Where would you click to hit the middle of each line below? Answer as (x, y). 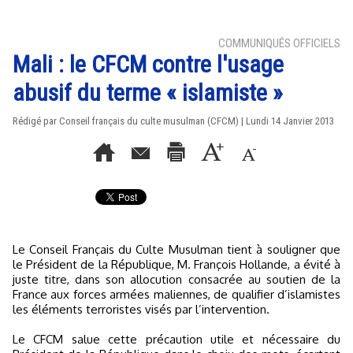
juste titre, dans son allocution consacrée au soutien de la (176, 279)
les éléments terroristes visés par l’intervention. (141, 309)
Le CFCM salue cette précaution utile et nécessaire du (176, 339)
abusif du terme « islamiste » (148, 93)
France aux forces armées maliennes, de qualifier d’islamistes (176, 294)
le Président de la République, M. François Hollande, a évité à (176, 264)
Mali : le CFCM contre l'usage (148, 64)
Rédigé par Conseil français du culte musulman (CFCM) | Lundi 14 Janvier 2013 (173, 121)
